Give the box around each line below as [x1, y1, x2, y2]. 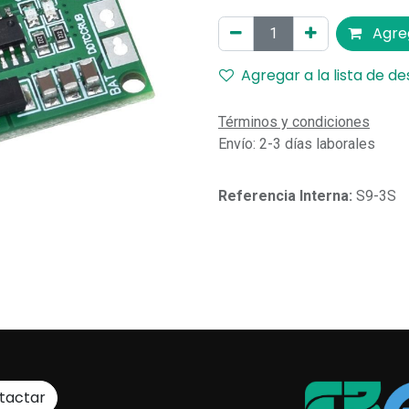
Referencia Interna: [218, 187, 356, 204]
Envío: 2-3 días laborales [218, 135, 375, 152]
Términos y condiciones [218, 113, 370, 131]
